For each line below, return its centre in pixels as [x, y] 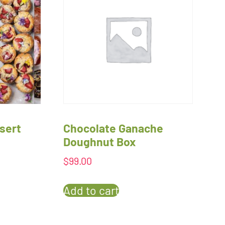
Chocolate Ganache [113, 128]
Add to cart [91, 190]
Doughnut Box [99, 141]
